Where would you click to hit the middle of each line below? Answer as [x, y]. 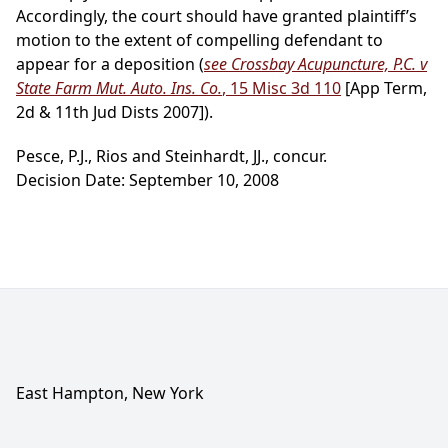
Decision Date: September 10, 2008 [147, 180]
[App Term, [384, 88]
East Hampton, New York [110, 393]
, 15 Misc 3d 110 [281, 88]
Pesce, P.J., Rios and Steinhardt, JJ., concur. [171, 156]
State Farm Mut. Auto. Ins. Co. [119, 88]
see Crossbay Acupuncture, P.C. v [315, 64]
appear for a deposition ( [110, 64]
